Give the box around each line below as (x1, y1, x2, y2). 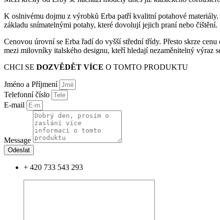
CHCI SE (4, 62, 36, 71)
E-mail (4, 100, 27, 109)
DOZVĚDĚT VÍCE (36, 62, 104, 71)
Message (4, 136, 33, 144)
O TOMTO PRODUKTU (104, 62, 188, 71)
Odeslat (8, 146, 30, 154)
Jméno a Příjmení (4, 80, 59, 88)
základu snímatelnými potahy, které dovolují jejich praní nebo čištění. (4, 20, 218, 29)
